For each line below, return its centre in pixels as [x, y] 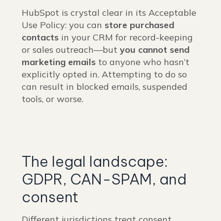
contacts [40, 37]
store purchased [139, 25]
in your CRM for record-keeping [126, 37]
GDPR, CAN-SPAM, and [104, 179]
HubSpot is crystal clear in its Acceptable [109, 13]
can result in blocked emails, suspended [105, 87]
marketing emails [59, 62]
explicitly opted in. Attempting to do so [104, 74]
